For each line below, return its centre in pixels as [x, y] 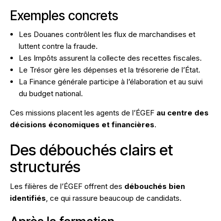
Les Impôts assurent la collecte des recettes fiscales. [110, 58]
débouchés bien [155, 186]
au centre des [183, 113]
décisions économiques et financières [82, 125]
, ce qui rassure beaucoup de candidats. [114, 198]
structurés [45, 167]
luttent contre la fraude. [58, 46]
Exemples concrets [64, 16]
